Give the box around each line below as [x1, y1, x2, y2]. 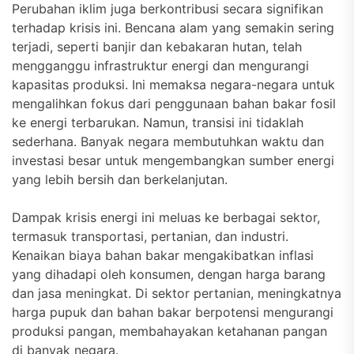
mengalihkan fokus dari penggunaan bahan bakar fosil [12, 96, 336, 111]
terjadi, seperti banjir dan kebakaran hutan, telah [12, 39, 302, 55]
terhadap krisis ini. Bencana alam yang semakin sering [12, 20, 334, 36]
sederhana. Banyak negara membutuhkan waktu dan [12, 134, 324, 149]
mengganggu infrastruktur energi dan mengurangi [12, 58, 309, 73]
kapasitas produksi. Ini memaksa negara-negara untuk [12, 77, 335, 92]
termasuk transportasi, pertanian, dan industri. [12, 228, 288, 244]
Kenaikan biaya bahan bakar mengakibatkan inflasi [12, 247, 314, 263]
